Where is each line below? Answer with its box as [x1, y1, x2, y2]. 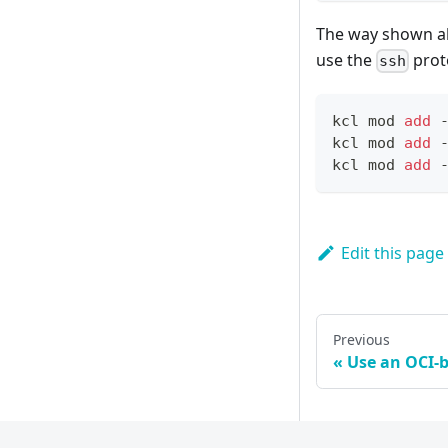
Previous [333, 329, 390, 349]
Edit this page [340, 241, 444, 264]
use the [316, 48, 376, 71]
